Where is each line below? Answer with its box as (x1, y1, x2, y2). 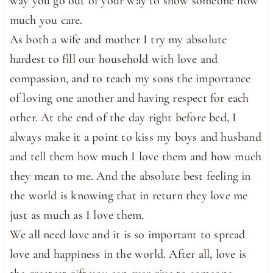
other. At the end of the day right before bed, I (9, 110, 237, 125)
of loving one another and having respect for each (9, 90, 249, 105)
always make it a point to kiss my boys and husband (9, 129, 261, 144)
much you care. (9, 12, 83, 27)
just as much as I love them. (9, 207, 144, 222)
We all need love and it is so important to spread (9, 227, 246, 242)
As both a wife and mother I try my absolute (9, 32, 227, 47)
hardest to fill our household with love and (9, 51, 218, 66)
